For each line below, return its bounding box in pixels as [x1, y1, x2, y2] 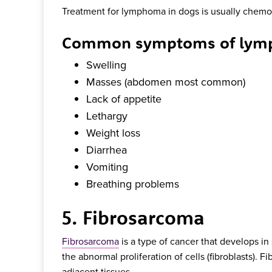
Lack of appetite [86, 90, 161, 106]
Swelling [86, 56, 126, 72]
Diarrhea [86, 141, 127, 157]
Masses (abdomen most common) [86, 73, 245, 89]
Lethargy [86, 107, 127, 123]
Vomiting [86, 158, 128, 174]
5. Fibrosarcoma [62, 205, 205, 229]
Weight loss [86, 124, 140, 140]
